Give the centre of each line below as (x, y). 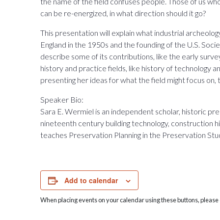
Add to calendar (91, 180)
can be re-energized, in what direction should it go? (123, 13)
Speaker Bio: (62, 99)
